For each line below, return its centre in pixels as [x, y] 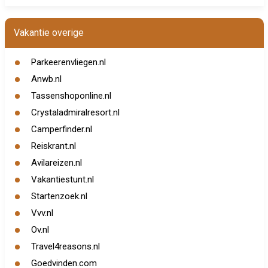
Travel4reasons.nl [65, 246]
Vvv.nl [42, 213]
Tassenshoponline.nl [71, 96]
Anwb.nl [46, 79]
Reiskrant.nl [53, 146]
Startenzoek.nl [59, 196]
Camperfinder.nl [61, 129]
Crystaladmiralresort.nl [75, 112]
